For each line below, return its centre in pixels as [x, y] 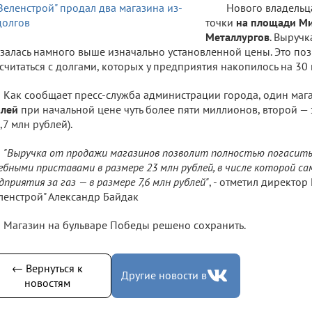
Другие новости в [164, 275]
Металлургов [237, 37]
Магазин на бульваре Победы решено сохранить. [125, 225]
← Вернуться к [47, 268]
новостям [47, 282]
